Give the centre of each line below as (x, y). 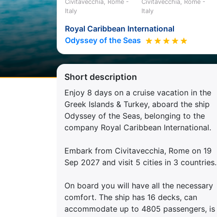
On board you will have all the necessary (139, 185)
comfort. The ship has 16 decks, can (131, 197)
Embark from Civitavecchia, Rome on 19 (138, 150)
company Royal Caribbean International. (138, 127)
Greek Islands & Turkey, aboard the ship (137, 104)
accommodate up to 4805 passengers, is (140, 209)
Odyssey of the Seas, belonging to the (135, 116)
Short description (101, 77)
